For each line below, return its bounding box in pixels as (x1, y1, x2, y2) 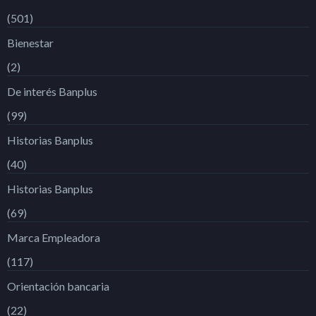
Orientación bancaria (7, 279, 109, 293)
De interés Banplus (7, 84, 97, 98)
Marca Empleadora (7, 230, 100, 244)
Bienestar (7, 35, 54, 49)
